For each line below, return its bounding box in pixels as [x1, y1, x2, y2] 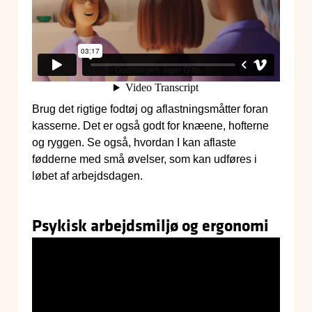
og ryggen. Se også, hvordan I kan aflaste [32, 136, 236, 149]
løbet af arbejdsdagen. [32, 170, 143, 182]
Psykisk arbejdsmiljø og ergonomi [32, 214, 269, 237]
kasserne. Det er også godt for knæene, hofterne [32, 120, 269, 132]
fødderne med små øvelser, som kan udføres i [32, 153, 257, 166]
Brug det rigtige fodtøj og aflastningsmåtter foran [32, 103, 268, 116]
